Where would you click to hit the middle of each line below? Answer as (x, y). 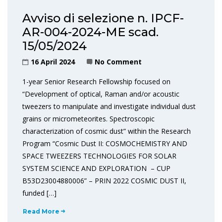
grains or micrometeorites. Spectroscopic (88, 119)
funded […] (39, 193)
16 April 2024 (53, 62)
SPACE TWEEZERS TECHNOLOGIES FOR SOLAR (99, 156)
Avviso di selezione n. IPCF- (103, 18)
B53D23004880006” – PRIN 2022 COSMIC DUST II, (104, 181)
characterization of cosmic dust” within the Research (107, 131)
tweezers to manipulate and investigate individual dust (109, 106)
